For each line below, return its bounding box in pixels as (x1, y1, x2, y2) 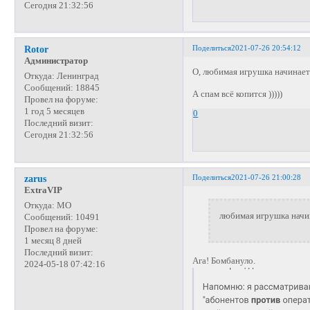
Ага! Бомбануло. (192, 256, 256, 266)
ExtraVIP (24, 185, 62, 196)
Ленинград (54, 71, 99, 82)
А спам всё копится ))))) (192, 89, 283, 99)
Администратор (24, 55, 88, 66)
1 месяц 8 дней (24, 236, 82, 246)
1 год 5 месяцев (24, 107, 84, 117)
